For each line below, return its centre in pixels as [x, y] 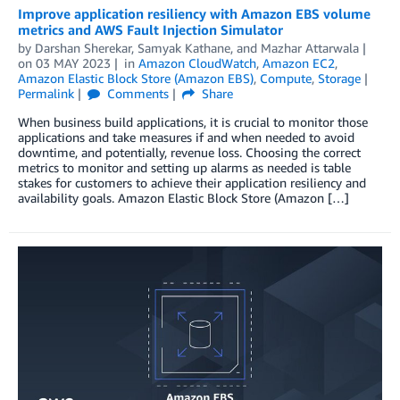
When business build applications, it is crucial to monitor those [193, 122]
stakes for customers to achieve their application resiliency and [192, 183]
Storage [339, 79]
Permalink [46, 94]
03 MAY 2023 [73, 63]
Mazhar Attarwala [310, 48]
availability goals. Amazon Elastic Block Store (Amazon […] [183, 198]
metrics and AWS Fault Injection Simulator [150, 30]
